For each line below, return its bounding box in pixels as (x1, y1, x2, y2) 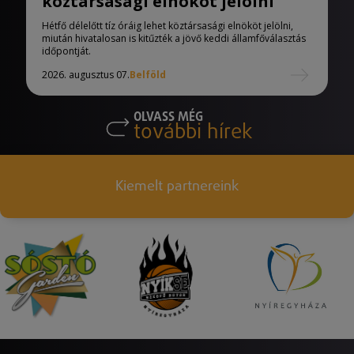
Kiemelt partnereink (115, 179, 239, 194)
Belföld (130, 68, 166, 82)
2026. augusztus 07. (42, 68, 130, 82)
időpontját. (42, 44, 91, 58)
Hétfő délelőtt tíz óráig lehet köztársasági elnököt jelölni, (42, 19, 293, 33)
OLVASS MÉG (133, 111, 203, 124)
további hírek (133, 122, 253, 144)
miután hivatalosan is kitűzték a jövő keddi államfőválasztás (42, 32, 306, 46)
